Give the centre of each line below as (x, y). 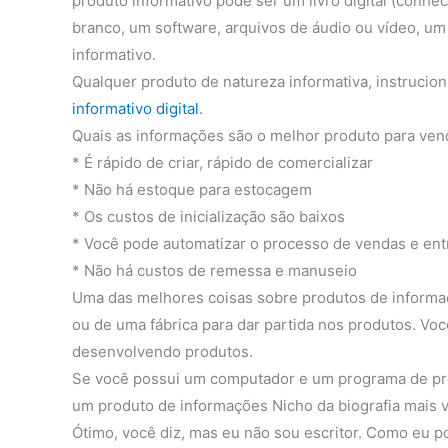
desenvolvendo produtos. (162, 352)
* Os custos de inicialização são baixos (208, 217)
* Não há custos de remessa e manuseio (214, 271)
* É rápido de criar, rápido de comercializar (222, 163)
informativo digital (135, 109)
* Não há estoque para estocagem (192, 190)
